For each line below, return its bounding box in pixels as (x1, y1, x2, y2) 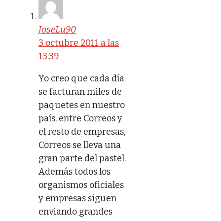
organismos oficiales (38, 179, 124, 190)
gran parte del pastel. (38, 152, 126, 164)
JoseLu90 (38, 24, 76, 35)
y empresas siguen (38, 192, 116, 204)
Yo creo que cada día (38, 73, 124, 84)
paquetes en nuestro (38, 99, 125, 110)
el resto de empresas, (38, 126, 125, 137)
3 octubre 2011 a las (38, 37, 119, 48)
